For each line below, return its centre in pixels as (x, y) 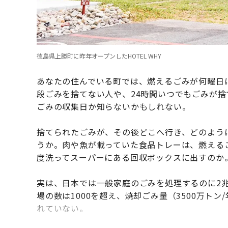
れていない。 (62, 208)
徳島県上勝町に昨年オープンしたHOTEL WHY (99, 56)
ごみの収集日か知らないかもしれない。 (114, 107)
